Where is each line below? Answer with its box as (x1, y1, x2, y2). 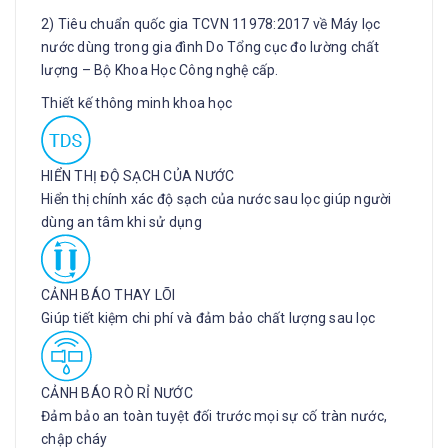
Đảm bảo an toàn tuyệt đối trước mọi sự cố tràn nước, (41, 408, 387, 424)
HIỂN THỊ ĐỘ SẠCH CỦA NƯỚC (41, 168, 235, 184)
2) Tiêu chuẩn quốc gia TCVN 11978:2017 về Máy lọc (41, 16, 381, 32)
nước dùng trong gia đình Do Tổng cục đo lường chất (41, 39, 380, 55)
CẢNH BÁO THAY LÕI (41, 287, 176, 303)
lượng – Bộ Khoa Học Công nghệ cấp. (41, 62, 279, 78)
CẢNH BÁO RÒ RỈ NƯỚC (41, 385, 193, 401)
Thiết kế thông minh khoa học (41, 95, 232, 111)
